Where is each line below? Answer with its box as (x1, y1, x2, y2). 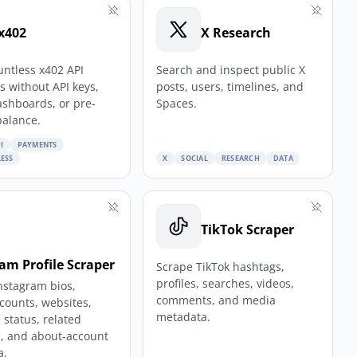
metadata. (155, 308, 210, 324)
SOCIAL (181, 152, 208, 163)
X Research (200, 23, 271, 41)
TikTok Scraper (200, 220, 294, 238)
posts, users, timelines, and (155, 78, 304, 94)
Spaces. (155, 95, 197, 111)
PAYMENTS (17, 139, 57, 150)
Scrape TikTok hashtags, (155, 258, 284, 274)
